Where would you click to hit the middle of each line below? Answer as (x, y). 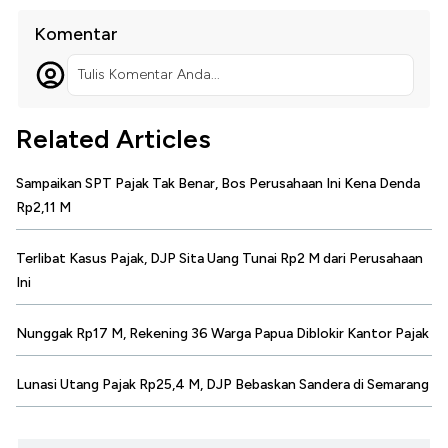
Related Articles (113, 139)
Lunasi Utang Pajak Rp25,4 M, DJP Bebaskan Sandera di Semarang (222, 385)
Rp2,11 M (43, 208)
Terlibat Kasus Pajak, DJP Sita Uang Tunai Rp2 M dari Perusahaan (219, 259)
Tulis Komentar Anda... (148, 75)
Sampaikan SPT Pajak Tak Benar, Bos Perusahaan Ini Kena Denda (218, 184)
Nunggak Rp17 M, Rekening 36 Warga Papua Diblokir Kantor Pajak (222, 334)
